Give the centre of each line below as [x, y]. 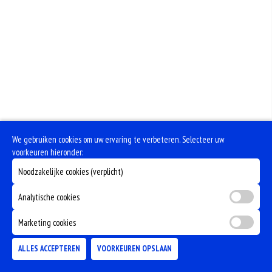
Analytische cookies [49, 197]
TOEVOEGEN [219, 253]
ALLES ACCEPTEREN [49, 249]
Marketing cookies [47, 222]
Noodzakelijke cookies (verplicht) [70, 171]
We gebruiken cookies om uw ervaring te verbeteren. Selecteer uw [118, 139]
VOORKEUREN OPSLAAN [134, 249]
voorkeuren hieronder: [48, 152]
